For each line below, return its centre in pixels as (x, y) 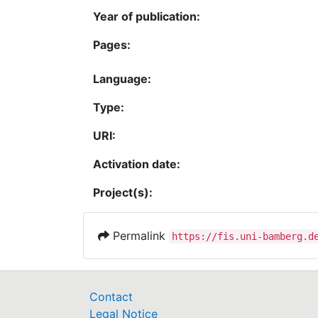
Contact (111, 297)
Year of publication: (147, 16)
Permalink (139, 236)
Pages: (112, 45)
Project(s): (123, 192)
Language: (122, 79)
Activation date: (137, 164)
